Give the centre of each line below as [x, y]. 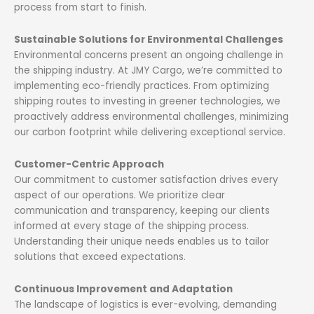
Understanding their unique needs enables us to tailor [142, 241]
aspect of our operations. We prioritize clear [120, 195]
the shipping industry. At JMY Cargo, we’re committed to [148, 70]
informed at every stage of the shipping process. [131, 226]
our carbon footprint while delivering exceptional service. [150, 132]
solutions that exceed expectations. [100, 257]
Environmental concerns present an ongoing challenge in [149, 55]
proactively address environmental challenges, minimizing [151, 116]
